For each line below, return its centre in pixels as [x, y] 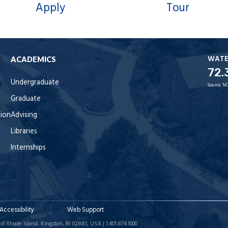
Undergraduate [35, 82]
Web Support [85, 210]
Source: [215, 85]
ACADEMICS [33, 59]
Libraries [24, 131]
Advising [24, 115]
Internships [28, 148]
